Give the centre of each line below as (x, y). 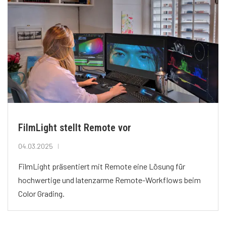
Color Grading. (41, 193)
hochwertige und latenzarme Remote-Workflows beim (109, 180)
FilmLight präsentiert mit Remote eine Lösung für (102, 166)
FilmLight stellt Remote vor (75, 127)
